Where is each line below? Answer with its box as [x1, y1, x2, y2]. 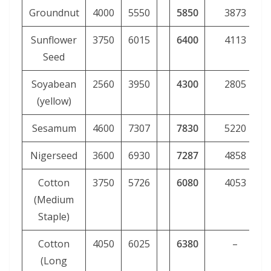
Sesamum [31, 121, 76, 135]
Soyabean [31, 77, 76, 91]
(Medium [34, 192, 74, 206]
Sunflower [31, 33, 77, 47]
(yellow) [36, 94, 71, 108]
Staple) [38, 209, 70, 223]
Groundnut [28, 5, 79, 19]
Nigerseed [30, 148, 77, 162]
